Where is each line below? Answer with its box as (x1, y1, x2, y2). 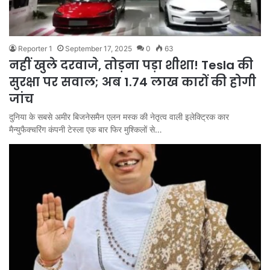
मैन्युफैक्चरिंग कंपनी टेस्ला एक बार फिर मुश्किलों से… (9, 124, 162, 134)
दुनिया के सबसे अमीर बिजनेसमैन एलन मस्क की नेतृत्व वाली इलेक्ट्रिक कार (9, 111, 229, 122)
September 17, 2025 (65, 43, 132, 53)
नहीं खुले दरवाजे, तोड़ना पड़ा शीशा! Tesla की (9, 56, 253, 74)
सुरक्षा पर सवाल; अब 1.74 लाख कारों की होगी (9, 73, 256, 90)
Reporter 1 (18, 43, 52, 53)
